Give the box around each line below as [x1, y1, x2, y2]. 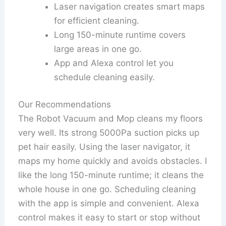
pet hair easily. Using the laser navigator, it [18, 141, 191, 152]
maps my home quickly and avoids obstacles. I [18, 155, 207, 166]
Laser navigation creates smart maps [54, 2, 205, 12]
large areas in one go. [54, 44, 142, 54]
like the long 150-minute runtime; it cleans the [18, 169, 204, 180]
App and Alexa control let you [54, 58, 174, 69]
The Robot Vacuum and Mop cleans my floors [18, 113, 203, 124]
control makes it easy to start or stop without [18, 212, 201, 222]
